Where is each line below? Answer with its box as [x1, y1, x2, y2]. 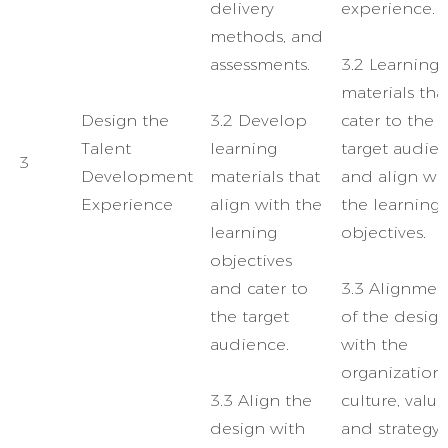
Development [81, 167, 193, 186]
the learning [341, 195, 440, 214]
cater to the [341, 111, 434, 130]
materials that [210, 167, 320, 186]
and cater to [210, 279, 308, 298]
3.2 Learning [341, 55, 439, 74]
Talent [81, 139, 131, 158]
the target [210, 307, 289, 326]
